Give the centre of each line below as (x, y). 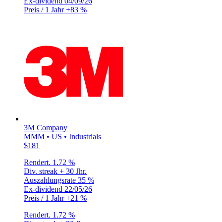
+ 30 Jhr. (73, 171)
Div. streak (42, 171)
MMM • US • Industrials (62, 136)
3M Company (46, 127)
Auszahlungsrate (51, 180)
